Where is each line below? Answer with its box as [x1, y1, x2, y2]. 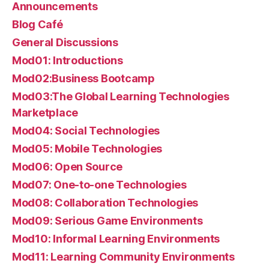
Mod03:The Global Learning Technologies [12, 89, 229, 103]
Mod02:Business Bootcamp [12, 71, 155, 85]
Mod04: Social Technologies [12, 124, 160, 137]
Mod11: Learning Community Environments [12, 250, 235, 263]
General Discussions [12, 35, 118, 49]
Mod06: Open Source [12, 160, 123, 173]
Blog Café [12, 17, 63, 31]
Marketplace [12, 106, 79, 119]
